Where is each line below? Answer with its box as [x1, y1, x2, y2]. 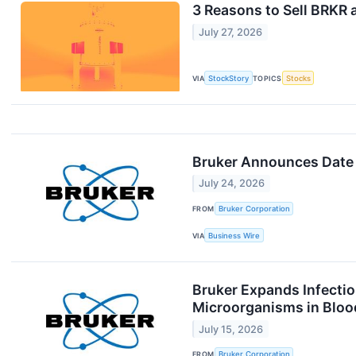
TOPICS [253, 73, 282, 83]
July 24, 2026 [199, 177, 265, 190]
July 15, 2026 [199, 323, 264, 335]
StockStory [208, 73, 250, 83]
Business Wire [208, 230, 261, 240]
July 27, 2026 [199, 25, 263, 38]
